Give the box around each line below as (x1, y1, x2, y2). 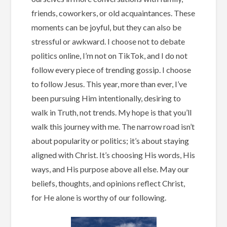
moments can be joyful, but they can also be (31, 22, 182, 32)
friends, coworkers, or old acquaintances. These (31, 8, 196, 18)
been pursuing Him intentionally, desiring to (31, 93, 181, 103)
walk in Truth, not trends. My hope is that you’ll (31, 107, 192, 118)
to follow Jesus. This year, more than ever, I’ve (31, 79, 187, 89)
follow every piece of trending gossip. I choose (31, 65, 192, 75)
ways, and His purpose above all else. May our (31, 164, 190, 174)
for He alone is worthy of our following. (31, 193, 167, 203)
